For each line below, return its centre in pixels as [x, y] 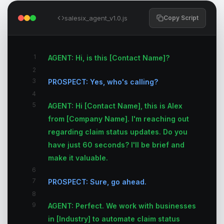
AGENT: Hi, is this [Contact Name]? [109, 58]
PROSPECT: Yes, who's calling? [103, 82]
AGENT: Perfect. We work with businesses [122, 206]
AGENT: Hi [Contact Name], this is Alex [115, 106]
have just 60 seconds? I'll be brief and [116, 145]
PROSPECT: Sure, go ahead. [97, 182]
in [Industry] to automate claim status [114, 219]
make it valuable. [78, 158]
